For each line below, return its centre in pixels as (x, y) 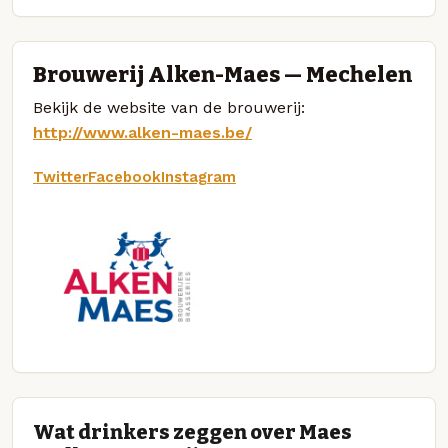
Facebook (124, 176)
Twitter (60, 176)
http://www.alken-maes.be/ (142, 132)
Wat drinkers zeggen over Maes (192, 432)
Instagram (198, 176)
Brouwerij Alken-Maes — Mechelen (222, 74)
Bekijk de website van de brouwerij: (169, 107)
